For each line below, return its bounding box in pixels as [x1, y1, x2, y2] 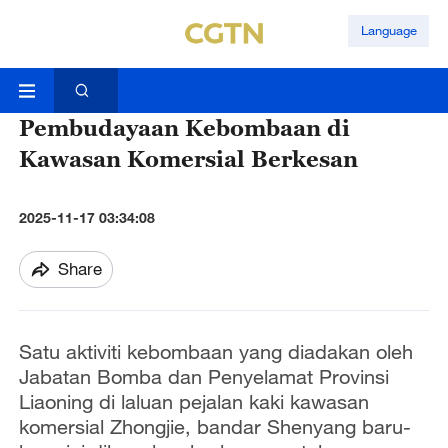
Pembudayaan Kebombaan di [18, 114, 350, 142]
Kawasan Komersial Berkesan [18, 145, 358, 173]
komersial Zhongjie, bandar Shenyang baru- [18, 415, 411, 439]
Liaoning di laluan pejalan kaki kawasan [18, 390, 369, 414]
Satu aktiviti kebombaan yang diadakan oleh [18, 340, 413, 364]
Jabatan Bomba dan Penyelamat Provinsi [18, 365, 389, 389]
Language [360, 22, 417, 39]
